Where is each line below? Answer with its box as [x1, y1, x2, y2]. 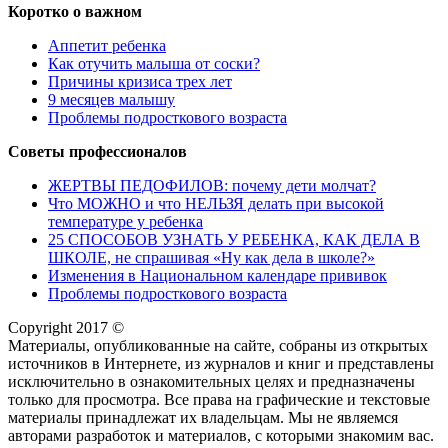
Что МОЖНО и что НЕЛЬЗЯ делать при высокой [48, 194, 384, 212]
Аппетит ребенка [48, 36, 166, 54]
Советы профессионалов [8, 142, 187, 160]
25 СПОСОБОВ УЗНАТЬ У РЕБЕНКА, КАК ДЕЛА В [48, 230, 420, 248]
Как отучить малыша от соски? [48, 54, 260, 72]
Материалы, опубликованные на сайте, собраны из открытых [8, 336, 428, 354]
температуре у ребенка [48, 212, 203, 230]
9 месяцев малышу [48, 90, 175, 108]
